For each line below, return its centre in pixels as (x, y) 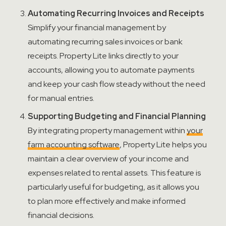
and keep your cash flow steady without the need (117, 84)
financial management (115, 27)
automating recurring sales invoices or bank (105, 42)
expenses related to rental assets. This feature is (114, 173)
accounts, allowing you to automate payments (111, 70)
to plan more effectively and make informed (107, 201)
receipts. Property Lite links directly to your (103, 56)
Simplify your (51, 27)
